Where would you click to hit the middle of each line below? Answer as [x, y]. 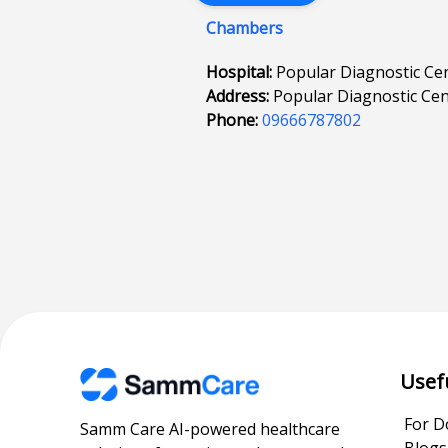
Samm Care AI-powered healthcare [210, 428]
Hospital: [241, 72]
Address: [240, 96]
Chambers [245, 28]
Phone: [234, 120]
